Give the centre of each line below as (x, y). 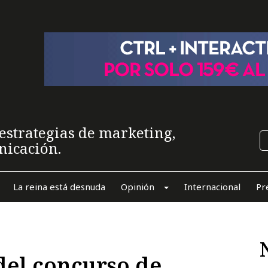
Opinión (137, 186)
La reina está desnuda (59, 186)
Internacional (212, 186)
